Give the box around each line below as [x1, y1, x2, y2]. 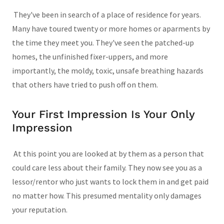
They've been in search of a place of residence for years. [12, 9, 201, 19]
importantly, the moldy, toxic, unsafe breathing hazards [12, 65, 203, 75]
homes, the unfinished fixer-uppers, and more [12, 51, 168, 61]
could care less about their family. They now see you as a [12, 162, 202, 172]
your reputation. [12, 204, 67, 214]
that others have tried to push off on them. [12, 79, 158, 89]
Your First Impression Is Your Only [12, 107, 194, 120]
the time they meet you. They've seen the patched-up [12, 37, 194, 47]
